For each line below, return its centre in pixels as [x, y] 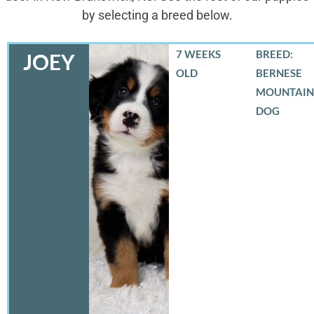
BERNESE [279, 73]
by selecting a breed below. [157, 15]
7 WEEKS [198, 54]
